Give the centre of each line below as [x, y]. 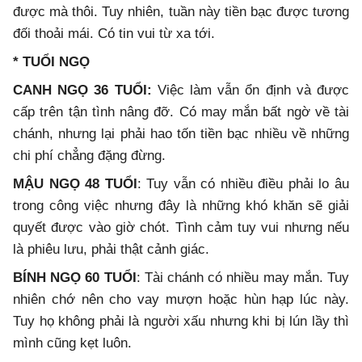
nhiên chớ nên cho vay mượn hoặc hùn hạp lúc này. [181, 300]
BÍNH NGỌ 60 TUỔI [75, 278]
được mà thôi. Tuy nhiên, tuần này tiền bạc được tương [181, 12]
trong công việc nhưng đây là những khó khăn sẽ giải [181, 206]
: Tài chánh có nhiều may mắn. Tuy [243, 278]
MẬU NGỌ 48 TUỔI [75, 184]
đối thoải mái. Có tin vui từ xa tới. [114, 34]
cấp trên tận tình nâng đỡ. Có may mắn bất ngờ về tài [181, 112]
